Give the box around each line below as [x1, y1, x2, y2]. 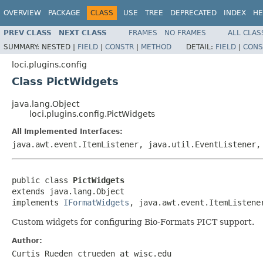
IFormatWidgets [63, 197, 129, 207]
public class [12, 175, 73, 185]
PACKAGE [48, 9, 80, 17]
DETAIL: [186, 42, 215, 51]
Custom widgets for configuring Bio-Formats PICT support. [12, 217, 254, 227]
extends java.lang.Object [12, 186, 124, 196]
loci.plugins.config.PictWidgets [29, 109, 155, 119]
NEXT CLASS [59, 28, 107, 37]
